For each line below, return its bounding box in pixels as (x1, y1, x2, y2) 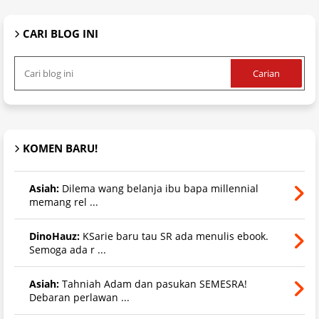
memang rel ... (29, 194, 98, 209)
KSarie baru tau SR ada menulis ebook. (80, 229, 268, 243)
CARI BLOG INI (23, 26, 98, 41)
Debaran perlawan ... (29, 290, 130, 304)
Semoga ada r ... (29, 242, 106, 256)
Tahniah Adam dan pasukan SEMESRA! (59, 276, 247, 291)
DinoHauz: (29, 229, 80, 243)
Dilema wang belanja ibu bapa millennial (59, 181, 258, 195)
